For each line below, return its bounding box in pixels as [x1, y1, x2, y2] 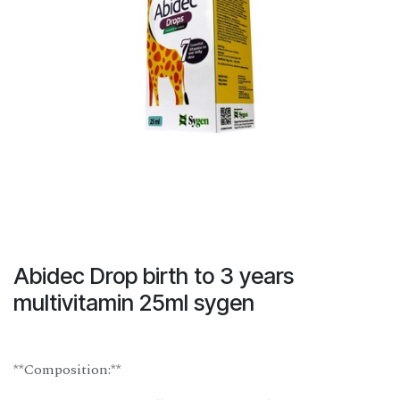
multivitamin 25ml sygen [13, 289, 254, 317]
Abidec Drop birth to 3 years [13, 262, 294, 290]
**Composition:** [13, 359, 121, 381]
